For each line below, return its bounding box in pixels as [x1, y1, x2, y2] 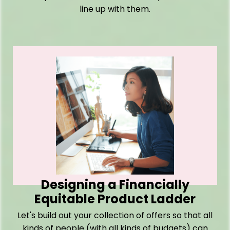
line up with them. [80, 3, 150, 15]
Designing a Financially [41, 176, 189, 194]
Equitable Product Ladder [34, 190, 196, 208]
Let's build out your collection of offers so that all [17, 209, 213, 222]
